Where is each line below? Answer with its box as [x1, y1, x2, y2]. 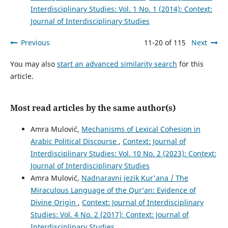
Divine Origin [30, 197, 78, 207]
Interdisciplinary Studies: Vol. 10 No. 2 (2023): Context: [30, 148, 216, 158]
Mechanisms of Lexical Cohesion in [81, 124, 201, 134]
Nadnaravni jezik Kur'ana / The [81, 173, 188, 183]
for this [177, 59, 204, 69]
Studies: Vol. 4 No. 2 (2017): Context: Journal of [30, 209, 189, 219]
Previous [20, 37, 50, 47]
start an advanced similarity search [56, 59, 177, 69]
